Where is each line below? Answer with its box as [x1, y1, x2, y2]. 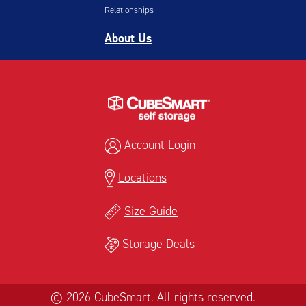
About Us [104, 29, 152, 46]
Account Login [124, 137, 195, 154]
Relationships [104, 3, 154, 16]
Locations [117, 169, 167, 186]
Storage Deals [122, 235, 195, 252]
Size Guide [124, 202, 178, 219]
